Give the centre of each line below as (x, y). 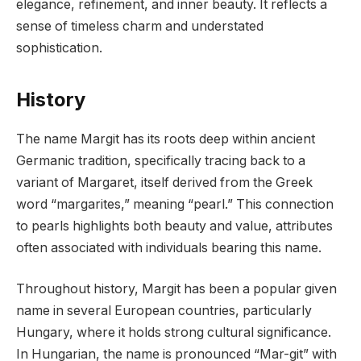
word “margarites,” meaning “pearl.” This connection (175, 204)
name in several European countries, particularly (164, 311)
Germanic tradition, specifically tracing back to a (161, 160)
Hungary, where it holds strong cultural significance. (174, 333)
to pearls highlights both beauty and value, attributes (174, 226)
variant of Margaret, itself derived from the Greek (164, 182)
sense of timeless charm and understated (140, 27)
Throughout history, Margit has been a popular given (176, 289)
